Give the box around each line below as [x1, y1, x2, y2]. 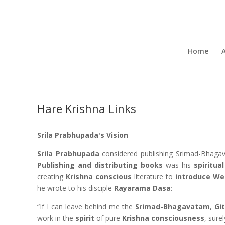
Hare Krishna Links [37, 101, 136, 116]
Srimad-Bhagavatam [135, 202, 210, 211]
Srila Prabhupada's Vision [37, 130, 128, 140]
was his [163, 160, 194, 170]
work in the [37, 213, 75, 223]
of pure [94, 213, 122, 223]
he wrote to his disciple [37, 183, 114, 193]
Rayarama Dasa [114, 183, 171, 193]
